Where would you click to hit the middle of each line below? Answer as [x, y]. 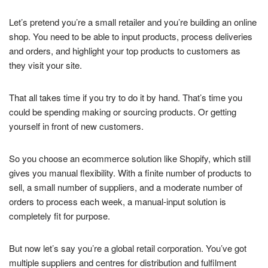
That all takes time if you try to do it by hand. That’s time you [126, 98]
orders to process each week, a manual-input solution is [118, 202]
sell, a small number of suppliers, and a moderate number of [126, 187]
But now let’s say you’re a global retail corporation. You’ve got [128, 248]
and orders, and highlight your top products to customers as [125, 51]
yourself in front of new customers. [76, 126]
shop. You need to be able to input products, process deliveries [131, 36]
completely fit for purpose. [60, 216]
